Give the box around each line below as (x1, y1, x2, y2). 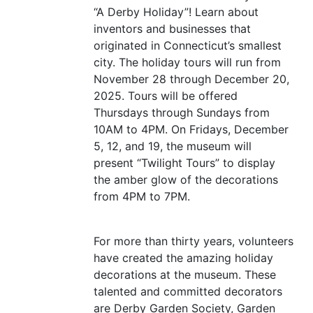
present (94, 156, 137, 170)
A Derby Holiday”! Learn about (96, 5, 259, 20)
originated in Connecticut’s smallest (94, 38, 282, 53)
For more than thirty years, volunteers (94, 234, 293, 249)
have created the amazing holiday (94, 251, 273, 265)
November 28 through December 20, (94, 72, 289, 87)
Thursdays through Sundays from (94, 105, 270, 120)
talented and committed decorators (94, 284, 282, 299)
